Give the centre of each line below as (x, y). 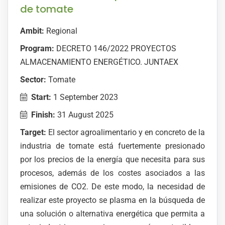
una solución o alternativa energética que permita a (113, 214)
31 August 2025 (84, 115)
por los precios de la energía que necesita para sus (113, 160)
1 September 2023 (85, 97)
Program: (37, 49)
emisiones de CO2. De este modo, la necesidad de (113, 187)
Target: (33, 133)
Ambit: (32, 31)
